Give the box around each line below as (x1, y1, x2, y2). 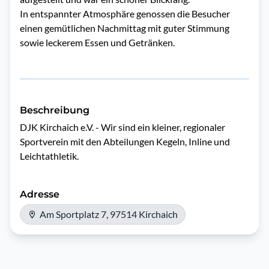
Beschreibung (20, 104, 89, 116)
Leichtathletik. (20, 150, 79, 162)
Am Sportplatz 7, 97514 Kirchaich (40, 208, 178, 220)
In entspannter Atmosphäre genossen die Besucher (20, 8, 230, 19)
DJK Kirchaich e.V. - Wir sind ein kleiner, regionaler (20, 121, 225, 133)
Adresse (20, 189, 59, 200)
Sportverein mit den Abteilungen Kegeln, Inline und (20, 136, 230, 147)
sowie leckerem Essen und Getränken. (20, 37, 175, 48)
